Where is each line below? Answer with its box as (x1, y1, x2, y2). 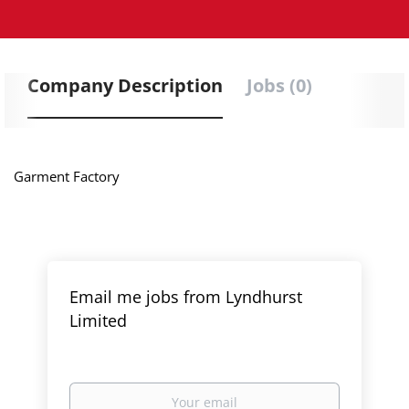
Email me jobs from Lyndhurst (69, 286, 303, 308)
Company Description (27, 73, 223, 98)
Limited (69, 309, 128, 331)
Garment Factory (14, 167, 120, 185)
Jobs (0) (246, 73, 312, 98)
